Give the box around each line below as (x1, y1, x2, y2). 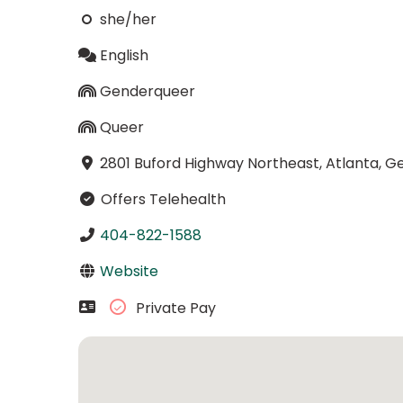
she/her (99, 8, 157, 30)
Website (99, 260, 158, 282)
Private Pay (131, 298, 216, 319)
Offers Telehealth (96, 188, 226, 210)
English (99, 44, 148, 66)
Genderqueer (99, 80, 195, 102)
